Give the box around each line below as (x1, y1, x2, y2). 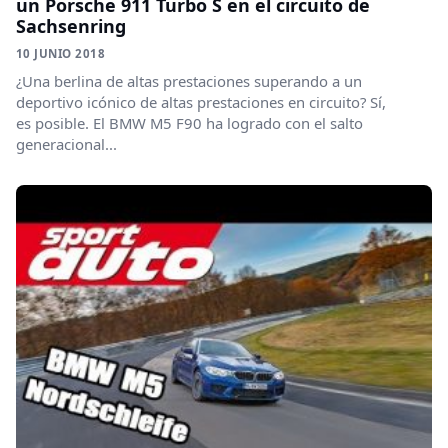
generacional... (16, 133, 117, 154)
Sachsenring (16, 13, 126, 38)
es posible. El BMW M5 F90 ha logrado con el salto (16, 112, 363, 133)
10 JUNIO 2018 (16, 45, 105, 61)
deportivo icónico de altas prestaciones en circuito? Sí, (16, 91, 386, 112)
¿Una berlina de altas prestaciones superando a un (16, 70, 362, 91)
